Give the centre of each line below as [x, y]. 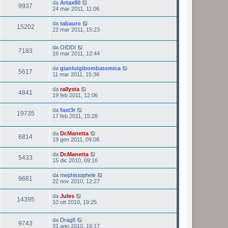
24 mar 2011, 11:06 [76, 9]
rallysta [70, 89]
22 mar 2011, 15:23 [76, 30]
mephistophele [78, 175]
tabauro [70, 24]
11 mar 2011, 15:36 [76, 74]
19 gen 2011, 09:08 [76, 140]
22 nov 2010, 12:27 [76, 181]
